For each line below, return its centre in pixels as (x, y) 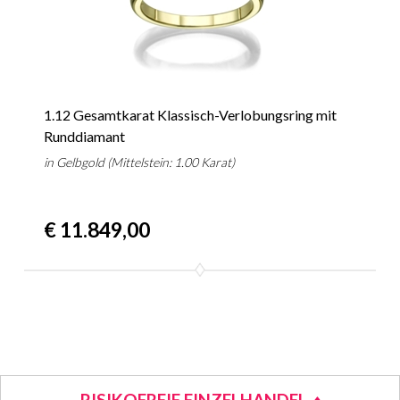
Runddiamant (85, 137)
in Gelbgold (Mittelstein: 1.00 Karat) (140, 162)
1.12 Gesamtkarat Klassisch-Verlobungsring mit (191, 115)
